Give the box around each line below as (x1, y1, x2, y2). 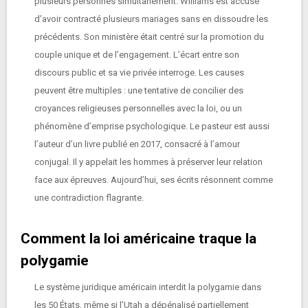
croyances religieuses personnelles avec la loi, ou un (34, 103, 242, 113)
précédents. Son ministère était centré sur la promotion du (34, 32, 264, 42)
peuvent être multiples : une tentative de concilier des (34, 85, 243, 96)
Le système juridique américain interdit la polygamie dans (34, 282, 261, 292)
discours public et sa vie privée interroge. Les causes (34, 67, 244, 78)
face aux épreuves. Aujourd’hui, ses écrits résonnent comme (34, 175, 273, 185)
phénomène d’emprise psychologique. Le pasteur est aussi (34, 121, 269, 131)
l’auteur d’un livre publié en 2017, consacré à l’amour (34, 139, 240, 149)
